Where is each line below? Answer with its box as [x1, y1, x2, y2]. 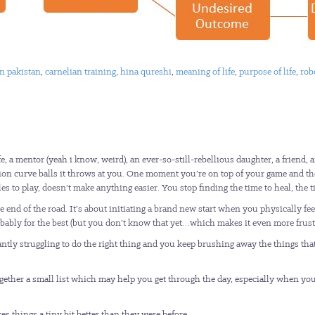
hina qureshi [120, 65, 172, 77]
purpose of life [239, 65, 296, 77]
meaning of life [176, 65, 235, 77]
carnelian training [45, 65, 116, 77]
